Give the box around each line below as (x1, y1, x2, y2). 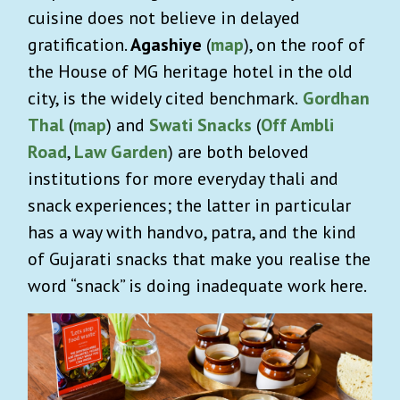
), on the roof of (244, 33, 365, 57)
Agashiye (130, 33, 206, 57)
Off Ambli (261, 113, 334, 137)
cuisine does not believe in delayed (28, 6, 300, 30)
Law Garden (74, 140, 168, 164)
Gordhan (303, 87, 370, 111)
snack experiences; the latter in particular (28, 194, 351, 218)
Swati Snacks (149, 113, 252, 137)
